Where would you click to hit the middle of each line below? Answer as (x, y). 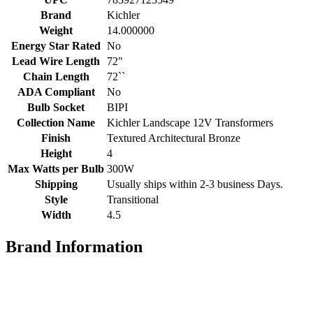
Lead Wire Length (56, 61)
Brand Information (74, 247)
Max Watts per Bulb (56, 169)
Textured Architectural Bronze (174, 138)
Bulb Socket (56, 108)
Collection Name (56, 123)
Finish (56, 138)
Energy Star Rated (56, 46)
